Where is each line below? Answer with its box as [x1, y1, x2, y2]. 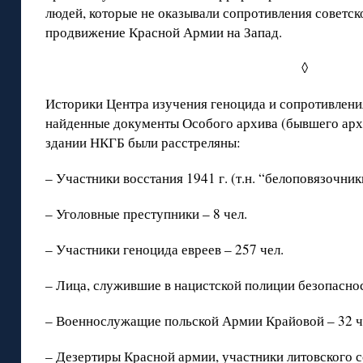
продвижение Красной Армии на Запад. [45, 23, 282, 42]
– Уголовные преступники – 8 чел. [45, 204, 247, 224]
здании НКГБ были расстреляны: [45, 133, 241, 152]
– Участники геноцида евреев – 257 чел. [45, 240, 284, 259]
